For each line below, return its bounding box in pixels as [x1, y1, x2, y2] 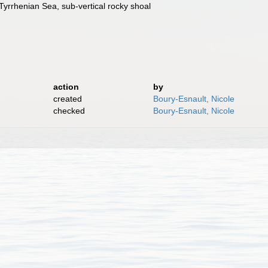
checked [53, 106, 85, 115]
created [53, 94, 82, 103]
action [53, 82, 79, 92]
